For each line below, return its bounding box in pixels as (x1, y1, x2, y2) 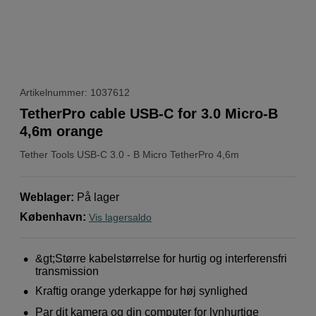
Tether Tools (20, 148, 74, 160)
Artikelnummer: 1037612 (20, 86, 130, 98)
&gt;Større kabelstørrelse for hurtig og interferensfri (35, 252, 288, 265)
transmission (35, 265, 99, 277)
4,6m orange (20, 123, 103, 139)
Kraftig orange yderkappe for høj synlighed (35, 284, 248, 297)
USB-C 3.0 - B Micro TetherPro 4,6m (77, 148, 239, 160)
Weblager (20, 190, 71, 203)
